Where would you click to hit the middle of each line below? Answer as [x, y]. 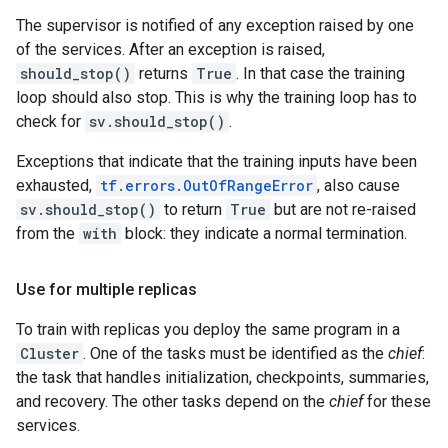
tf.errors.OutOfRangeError [206, 185]
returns [163, 73]
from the [47, 233]
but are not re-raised [343, 209]
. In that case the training [320, 73]
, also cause [358, 185]
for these [397, 401]
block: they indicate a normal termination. [264, 233]
